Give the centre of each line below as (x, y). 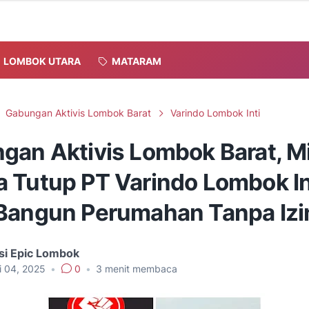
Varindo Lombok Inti (215, 113)
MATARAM (137, 61)
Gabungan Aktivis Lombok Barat (78, 113)
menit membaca (140, 269)
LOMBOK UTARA (42, 61)
